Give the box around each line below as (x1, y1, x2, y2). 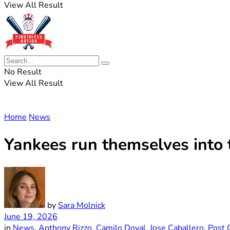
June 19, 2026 (4, 210, 57, 222)
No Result (4, 66, 42, 78)
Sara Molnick (58, 199, 105, 211)
